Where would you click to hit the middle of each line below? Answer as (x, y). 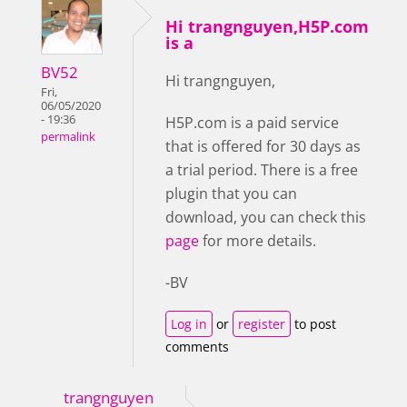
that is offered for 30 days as (263, 147)
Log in (189, 324)
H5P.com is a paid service (252, 123)
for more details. (259, 241)
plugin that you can (231, 194)
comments (197, 347)
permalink (68, 137)
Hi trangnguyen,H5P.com (267, 27)
